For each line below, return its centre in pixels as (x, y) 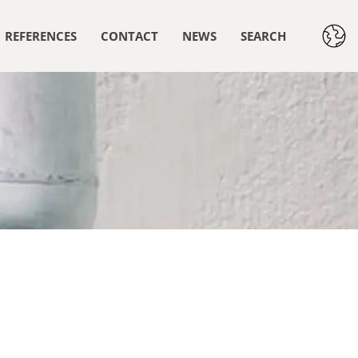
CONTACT (129, 36)
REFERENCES (41, 36)
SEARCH (263, 36)
